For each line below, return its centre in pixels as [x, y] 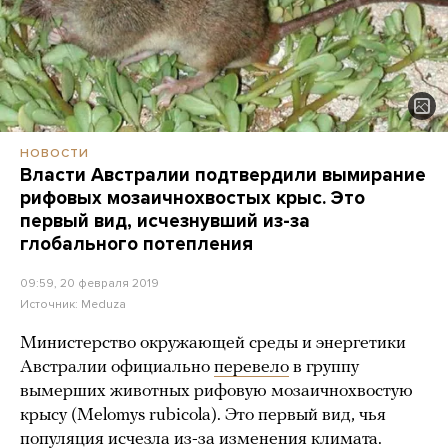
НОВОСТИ [54, 152]
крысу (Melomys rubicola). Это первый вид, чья [203, 415]
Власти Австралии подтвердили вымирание [223, 174]
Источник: [50, 303]
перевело [251, 367]
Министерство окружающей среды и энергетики [213, 343]
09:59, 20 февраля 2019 [89, 282]
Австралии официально [117, 367]
